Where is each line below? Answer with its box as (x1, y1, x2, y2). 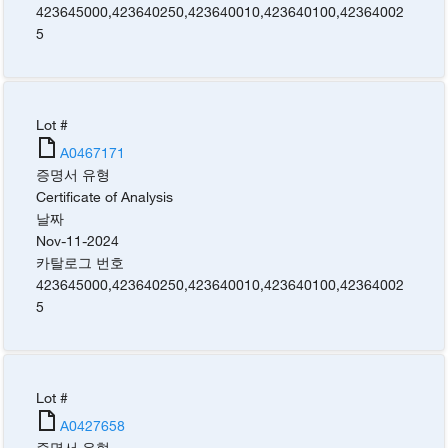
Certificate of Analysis (36, 187, 174, 205)
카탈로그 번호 (36, 253, 125, 271)
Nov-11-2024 (36, 231, 120, 249)
